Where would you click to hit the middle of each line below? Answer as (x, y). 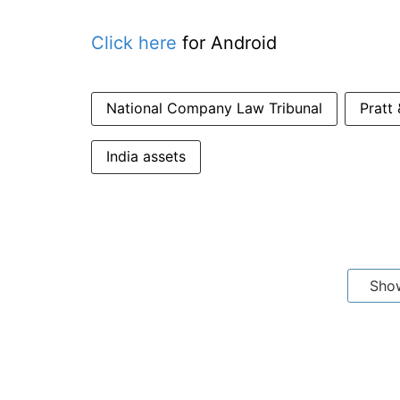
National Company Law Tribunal (214, 108)
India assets (146, 156)
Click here (134, 43)
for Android (227, 43)
